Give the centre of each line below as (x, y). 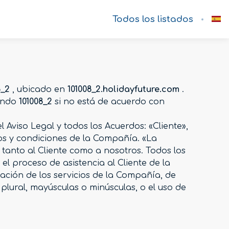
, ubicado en (39, 89)
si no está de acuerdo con (108, 101)
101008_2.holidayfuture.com (123, 89)
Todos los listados (153, 19)
